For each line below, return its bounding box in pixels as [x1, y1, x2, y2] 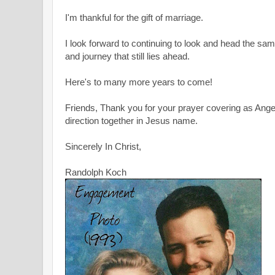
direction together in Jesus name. [65, 115, 198, 126]
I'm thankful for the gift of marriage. [65, 12, 203, 23]
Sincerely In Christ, [65, 141, 141, 152]
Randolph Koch [65, 166, 126, 177]
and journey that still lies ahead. [65, 50, 190, 61]
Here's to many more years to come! [65, 76, 212, 87]
